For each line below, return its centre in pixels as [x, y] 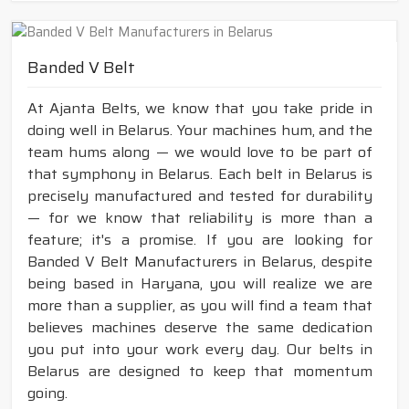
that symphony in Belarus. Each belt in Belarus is [200, 174]
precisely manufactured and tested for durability [200, 196]
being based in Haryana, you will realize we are [200, 284]
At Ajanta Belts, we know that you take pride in [200, 109]
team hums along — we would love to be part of [200, 152]
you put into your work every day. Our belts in [200, 350]
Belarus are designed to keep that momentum [200, 372]
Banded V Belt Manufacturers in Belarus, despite [200, 262]
